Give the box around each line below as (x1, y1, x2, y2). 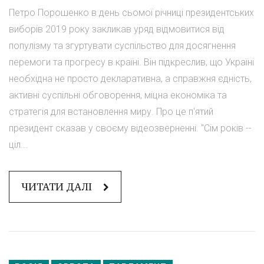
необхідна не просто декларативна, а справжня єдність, (9, 72, 252, 84)
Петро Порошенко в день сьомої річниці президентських (9, 6, 254, 18)
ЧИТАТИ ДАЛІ (21, 180, 94, 193)
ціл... (9, 138, 28, 150)
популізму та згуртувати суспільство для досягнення (9, 39, 236, 51)
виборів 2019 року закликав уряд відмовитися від (9, 23, 225, 35)
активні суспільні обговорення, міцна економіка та (9, 89, 227, 101)
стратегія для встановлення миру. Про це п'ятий (9, 105, 213, 117)
